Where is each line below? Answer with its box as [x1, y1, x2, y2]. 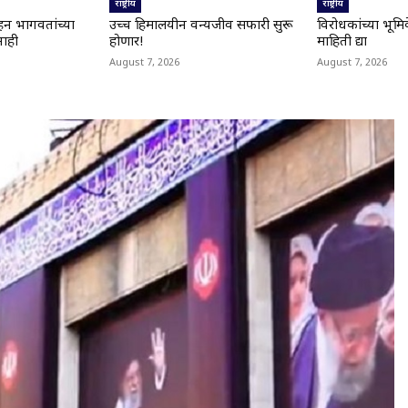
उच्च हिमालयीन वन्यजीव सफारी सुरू [109, 17, 294, 36]
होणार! [109, 34, 145, 52]
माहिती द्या [316, 34, 367, 52]
